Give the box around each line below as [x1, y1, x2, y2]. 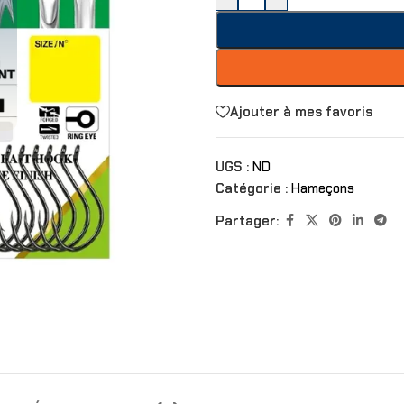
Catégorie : [216, 179, 288, 197]
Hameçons [291, 179, 354, 197]
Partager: [216, 211, 279, 230]
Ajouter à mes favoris [230, 102, 372, 121]
